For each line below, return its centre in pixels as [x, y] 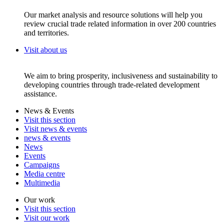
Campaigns [42, 165]
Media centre [44, 174]
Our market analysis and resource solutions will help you [113, 15]
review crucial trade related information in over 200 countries [120, 24]
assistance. [40, 94]
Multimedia [42, 183]
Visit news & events [55, 129]
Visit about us [45, 50]
